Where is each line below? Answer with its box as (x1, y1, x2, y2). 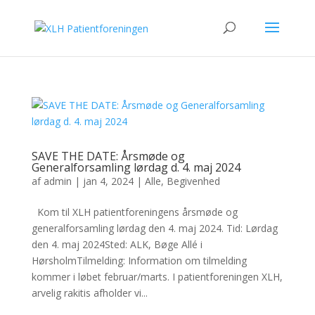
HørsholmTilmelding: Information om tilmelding (31, 254, 247, 267)
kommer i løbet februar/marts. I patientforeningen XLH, (31, 270, 283, 283)
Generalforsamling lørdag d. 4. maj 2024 (31, 160, 240, 175)
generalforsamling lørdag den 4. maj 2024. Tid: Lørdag (31, 221, 278, 235)
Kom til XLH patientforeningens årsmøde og (31, 205, 238, 219)
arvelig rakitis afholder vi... (31, 286, 148, 300)
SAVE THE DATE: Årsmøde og (31, 148, 185, 164)
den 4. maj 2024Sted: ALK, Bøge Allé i (31, 238, 202, 251)
